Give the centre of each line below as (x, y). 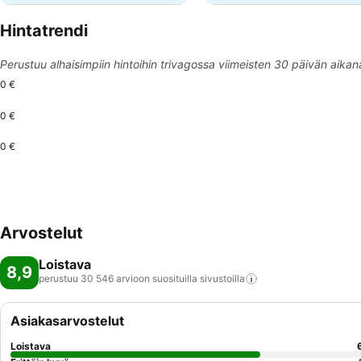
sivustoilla (222, 278)
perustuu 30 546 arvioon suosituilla (118, 278)
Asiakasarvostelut (67, 321)
